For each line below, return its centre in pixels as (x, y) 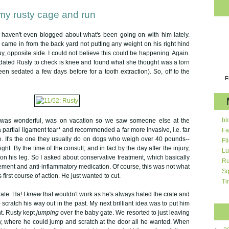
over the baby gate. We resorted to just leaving (124, 212)
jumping (48, 212)
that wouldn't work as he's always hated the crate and (116, 194)
